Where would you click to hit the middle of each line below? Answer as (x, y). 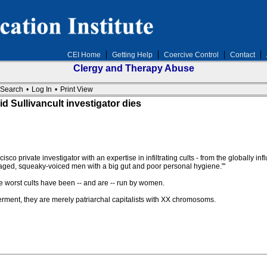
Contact (242, 55)
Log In (41, 89)
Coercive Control (191, 55)
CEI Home (84, 55)
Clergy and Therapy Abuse (133, 68)
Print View (76, 89)
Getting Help (132, 55)
